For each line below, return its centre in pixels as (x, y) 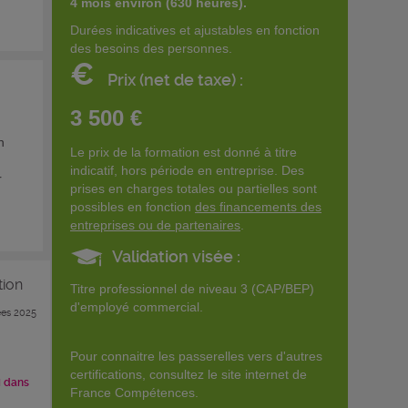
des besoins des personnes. (151, 48)
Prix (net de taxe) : (175, 79)
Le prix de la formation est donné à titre (184, 152)
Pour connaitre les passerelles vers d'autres (196, 356)
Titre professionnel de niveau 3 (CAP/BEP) (192, 288)
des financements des (258, 206)
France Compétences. (134, 392)
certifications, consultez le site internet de (189, 374)
